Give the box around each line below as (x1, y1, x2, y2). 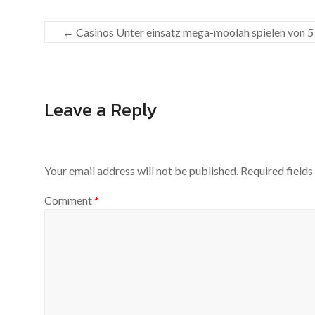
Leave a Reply (44, 96, 157, 123)
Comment (44, 193, 94, 207)
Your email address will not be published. (44, 164, 238, 178)
